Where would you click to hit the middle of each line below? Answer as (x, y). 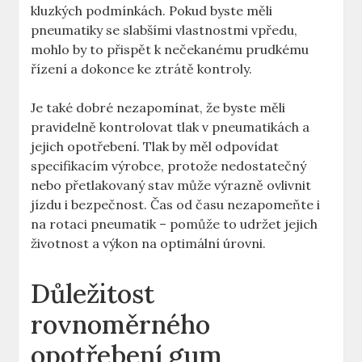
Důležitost (93, 294)
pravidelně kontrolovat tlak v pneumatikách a (170, 127)
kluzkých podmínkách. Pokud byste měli (152, 11)
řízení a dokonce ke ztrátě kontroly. (142, 69)
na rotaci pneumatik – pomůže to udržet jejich (175, 224)
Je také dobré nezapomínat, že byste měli (158, 108)
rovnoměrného (121, 325)
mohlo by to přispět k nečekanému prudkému (170, 50)
